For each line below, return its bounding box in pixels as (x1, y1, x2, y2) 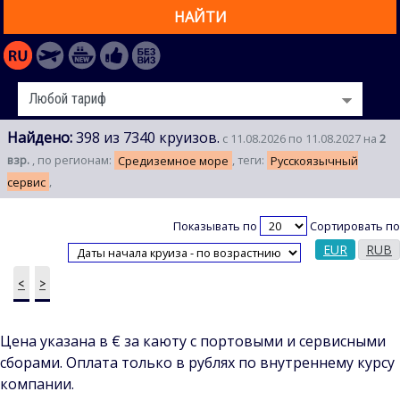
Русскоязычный (271, 152, 358, 169)
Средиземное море (118, 152, 229, 169)
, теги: (232, 152, 267, 169)
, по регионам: (32, 152, 114, 169)
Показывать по (173, 218, 260, 235)
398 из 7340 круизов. (72, 128, 220, 148)
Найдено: (7, 128, 72, 148)
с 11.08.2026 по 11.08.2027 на (220, 130, 379, 147)
